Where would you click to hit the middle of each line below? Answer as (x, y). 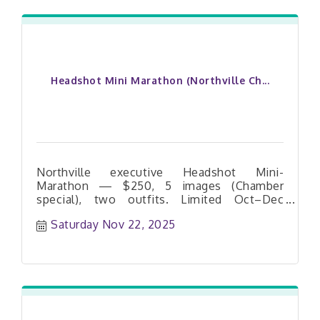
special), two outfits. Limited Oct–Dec (160, 199)
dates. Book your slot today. (114, 212)
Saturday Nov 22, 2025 (113, 225)
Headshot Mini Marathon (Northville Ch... (160, 80)
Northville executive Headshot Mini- (160, 172)
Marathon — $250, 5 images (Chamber (160, 185)
